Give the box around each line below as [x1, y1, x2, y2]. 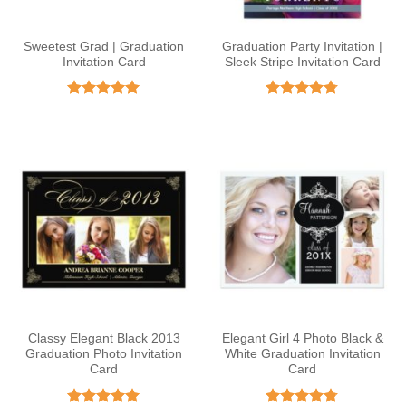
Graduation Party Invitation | [222, 39, 382, 53]
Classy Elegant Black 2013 [27, 332, 180, 346]
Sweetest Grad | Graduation [24, 39, 184, 53]
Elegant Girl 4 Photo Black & [221, 332, 383, 346]
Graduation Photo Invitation [25, 347, 182, 362]
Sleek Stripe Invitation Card [224, 54, 381, 69]
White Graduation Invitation [224, 347, 381, 362]
